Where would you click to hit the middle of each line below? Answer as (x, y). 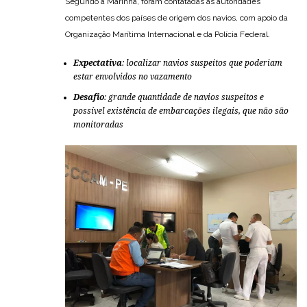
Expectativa (98, 63)
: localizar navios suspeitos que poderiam (202, 63)
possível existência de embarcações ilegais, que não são (181, 111)
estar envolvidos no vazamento (133, 76)
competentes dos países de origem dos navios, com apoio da (176, 17)
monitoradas (98, 124)
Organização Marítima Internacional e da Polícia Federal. (168, 34)
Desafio (89, 97)
